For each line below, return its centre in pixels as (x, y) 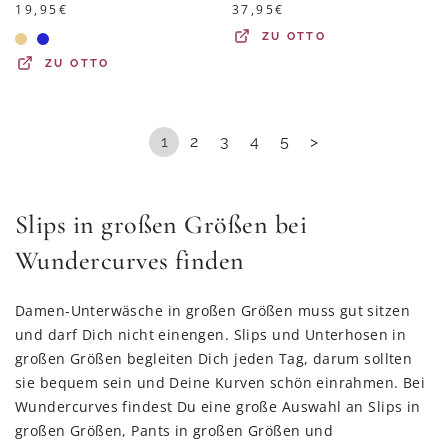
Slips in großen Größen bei (161, 224)
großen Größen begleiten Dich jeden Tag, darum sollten (214, 358)
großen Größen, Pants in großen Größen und (174, 430)
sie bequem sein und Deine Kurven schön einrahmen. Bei (220, 382)
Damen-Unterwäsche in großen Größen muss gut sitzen (213, 310)
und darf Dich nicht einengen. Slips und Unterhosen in (211, 334)
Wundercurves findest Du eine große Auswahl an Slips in (218, 406)
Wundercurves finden (130, 260)
